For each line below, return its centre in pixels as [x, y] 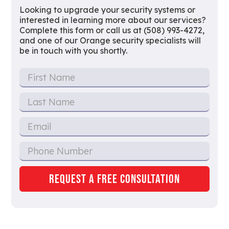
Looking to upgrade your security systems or [108, 10]
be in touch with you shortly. [74, 51]
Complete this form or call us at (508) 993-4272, [112, 30]
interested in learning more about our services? [113, 20]
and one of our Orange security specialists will [110, 41]
